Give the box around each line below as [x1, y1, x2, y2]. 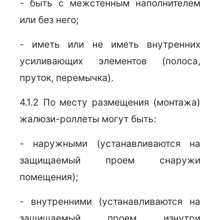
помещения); [20, 171, 78, 183]
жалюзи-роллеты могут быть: [20, 113, 156, 125]
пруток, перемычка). [20, 72, 113, 83]
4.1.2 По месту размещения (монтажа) [20, 97, 200, 108]
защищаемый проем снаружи [20, 155, 200, 166]
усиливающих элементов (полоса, [20, 55, 200, 67]
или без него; [20, 14, 79, 26]
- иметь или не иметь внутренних [20, 39, 200, 50]
